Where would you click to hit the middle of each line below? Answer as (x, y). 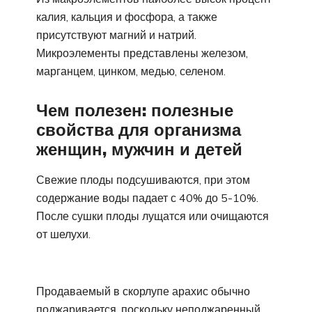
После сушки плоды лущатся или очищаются (153, 216)
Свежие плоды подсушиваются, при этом (143, 179)
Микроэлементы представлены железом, (142, 53)
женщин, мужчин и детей (139, 149)
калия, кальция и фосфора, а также (127, 17)
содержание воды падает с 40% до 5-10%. (147, 197)
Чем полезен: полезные (135, 110)
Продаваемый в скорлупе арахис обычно (143, 291)
